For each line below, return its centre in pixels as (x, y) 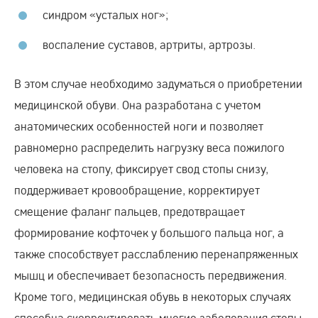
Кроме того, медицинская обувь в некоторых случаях (153, 296)
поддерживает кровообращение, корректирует (137, 190)
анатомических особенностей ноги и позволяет (139, 126)
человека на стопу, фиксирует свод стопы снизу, (141, 168)
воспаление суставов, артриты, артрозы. (149, 44)
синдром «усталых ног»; (105, 14)
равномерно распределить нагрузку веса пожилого (149, 147)
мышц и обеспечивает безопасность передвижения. (150, 275)
